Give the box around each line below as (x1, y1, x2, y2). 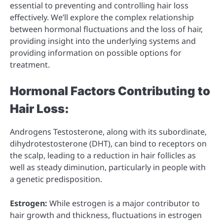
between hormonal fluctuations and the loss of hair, (10, 24, 203, 35)
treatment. (10, 59, 50, 71)
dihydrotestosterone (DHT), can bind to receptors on (10, 138, 207, 149)
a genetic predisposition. (10, 174, 102, 185)
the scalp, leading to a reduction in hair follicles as (10, 150, 196, 161)
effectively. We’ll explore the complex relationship (10, 12, 194, 23)
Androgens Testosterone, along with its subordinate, (10, 126, 207, 138)
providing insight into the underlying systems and (10, 36, 196, 47)
